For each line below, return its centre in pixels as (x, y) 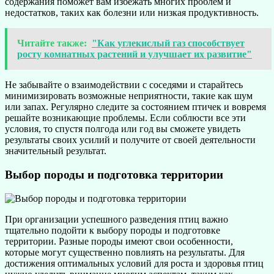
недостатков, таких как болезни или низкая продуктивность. (132, 13)
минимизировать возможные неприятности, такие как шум (129, 96)
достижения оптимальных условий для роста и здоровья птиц (134, 263)
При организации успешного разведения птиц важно (117, 219)
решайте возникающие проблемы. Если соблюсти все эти (125, 118)
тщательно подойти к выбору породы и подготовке (113, 230)
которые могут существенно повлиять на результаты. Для (125, 252)
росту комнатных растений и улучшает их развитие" (135, 54)
